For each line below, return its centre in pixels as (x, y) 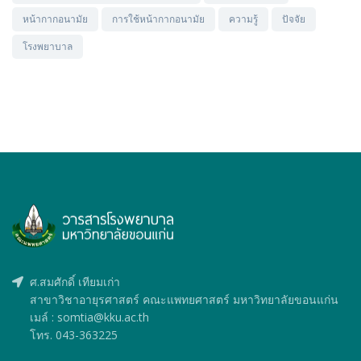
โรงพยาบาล (48, 47)
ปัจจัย (294, 19)
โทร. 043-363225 (74, 335)
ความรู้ (243, 19)
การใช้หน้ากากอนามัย (158, 19)
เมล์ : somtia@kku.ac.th (89, 317)
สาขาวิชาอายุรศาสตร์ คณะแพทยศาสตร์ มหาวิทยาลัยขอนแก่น (184, 300)
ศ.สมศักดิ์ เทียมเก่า (75, 282)
